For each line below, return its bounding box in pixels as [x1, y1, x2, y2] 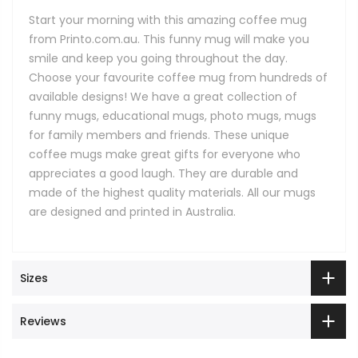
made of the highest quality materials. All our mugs [29, 184, 316, 201]
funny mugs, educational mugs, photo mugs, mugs [29, 107, 316, 124]
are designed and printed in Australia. [29, 203, 236, 220]
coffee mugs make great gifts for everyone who [29, 145, 300, 162]
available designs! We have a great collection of [29, 88, 297, 105]
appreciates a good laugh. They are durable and [29, 165, 298, 181]
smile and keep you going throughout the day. [29, 50, 288, 66]
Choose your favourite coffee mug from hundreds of [29, 69, 328, 86]
